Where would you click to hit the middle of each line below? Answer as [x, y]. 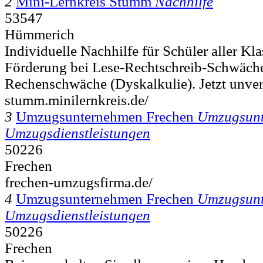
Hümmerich [40, 34]
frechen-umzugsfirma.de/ [79, 182]
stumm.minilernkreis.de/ [77, 100]
